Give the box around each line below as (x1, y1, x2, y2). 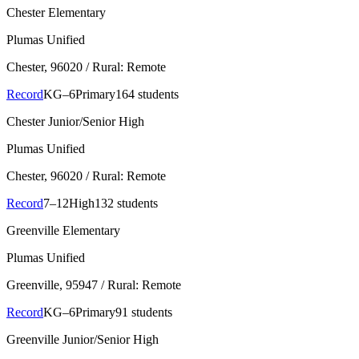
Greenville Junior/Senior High (6, 332, 159, 346)
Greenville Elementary (6, 223, 120, 237)
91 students (115, 305, 172, 319)
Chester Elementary (6, 5, 106, 19)
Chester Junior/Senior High (6, 114, 144, 128)
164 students (115, 87, 179, 101)
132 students (95, 196, 158, 210)
